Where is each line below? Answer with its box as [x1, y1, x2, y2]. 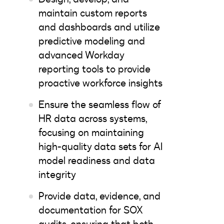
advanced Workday [38, 48, 124, 62]
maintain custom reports [38, 6, 147, 20]
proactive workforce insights [38, 76, 162, 90]
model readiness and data [38, 153, 155, 167]
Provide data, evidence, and [38, 189, 160, 203]
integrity [38, 167, 76, 181]
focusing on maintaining [38, 125, 144, 139]
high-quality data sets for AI [38, 139, 162, 153]
